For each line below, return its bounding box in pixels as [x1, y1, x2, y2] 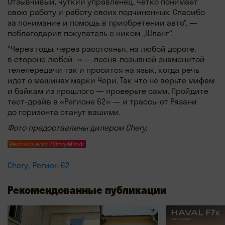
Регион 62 [33, 160, 70, 171]
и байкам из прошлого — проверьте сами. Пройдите [8, 86, 208, 96]
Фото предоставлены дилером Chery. [8, 123, 147, 133]
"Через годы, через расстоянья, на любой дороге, [8, 44, 196, 54]
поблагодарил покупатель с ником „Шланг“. [8, 28, 173, 39]
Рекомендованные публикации [8, 183, 167, 197]
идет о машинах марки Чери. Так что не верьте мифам [8, 75, 214, 86]
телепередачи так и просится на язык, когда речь [8, 65, 199, 75]
